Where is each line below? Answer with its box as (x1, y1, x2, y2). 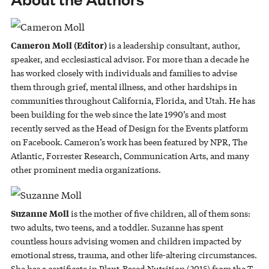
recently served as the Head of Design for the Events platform (10, 121, 248, 134)
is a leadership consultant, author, (106, 38, 240, 51)
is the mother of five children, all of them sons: (68, 207, 250, 219)
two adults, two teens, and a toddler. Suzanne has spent (10, 220, 223, 233)
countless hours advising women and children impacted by (10, 234, 241, 247)
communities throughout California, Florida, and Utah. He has (10, 94, 255, 106)
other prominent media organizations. (10, 163, 161, 175)
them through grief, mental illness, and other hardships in (10, 80, 237, 92)
